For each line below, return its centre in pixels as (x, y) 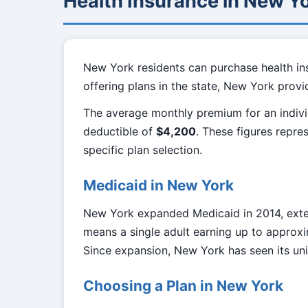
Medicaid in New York (158, 185)
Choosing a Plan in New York (183, 286)
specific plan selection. (143, 150)
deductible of (120, 131)
